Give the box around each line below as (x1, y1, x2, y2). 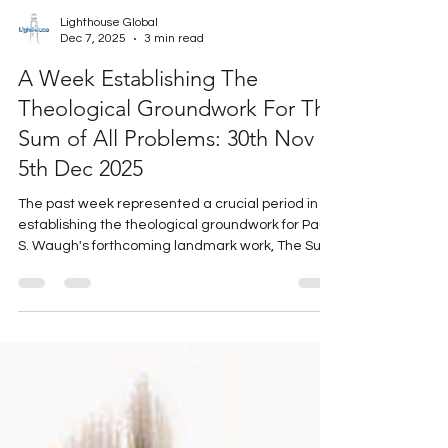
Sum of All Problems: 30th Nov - (18, 155, 327, 182)
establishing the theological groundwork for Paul (18, 248, 330, 262)
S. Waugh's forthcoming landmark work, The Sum (18, 269, 334, 283)
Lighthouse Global (60, 46, 158, 59)
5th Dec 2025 (18, 185, 143, 212)
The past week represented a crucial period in (18, 227, 318, 241)
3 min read (144, 62, 204, 75)
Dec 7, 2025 (60, 62, 126, 75)
